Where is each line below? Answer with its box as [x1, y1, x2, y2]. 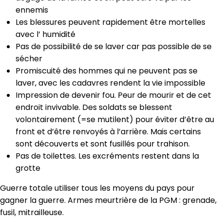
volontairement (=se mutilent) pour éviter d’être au [16, 113, 214, 125]
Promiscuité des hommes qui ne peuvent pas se [16, 65, 198, 76]
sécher [16, 53, 42, 64]
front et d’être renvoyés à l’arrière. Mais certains [16, 126, 201, 137]
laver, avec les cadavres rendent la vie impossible [16, 77, 205, 89]
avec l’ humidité [16, 28, 75, 40]
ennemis [16, 4, 48, 16]
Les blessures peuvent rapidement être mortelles [16, 16, 205, 28]
